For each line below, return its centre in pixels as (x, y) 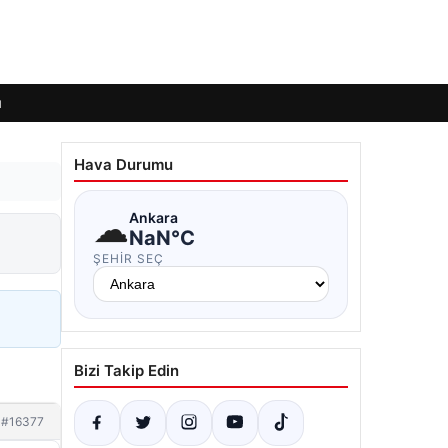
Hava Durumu (123, 164)
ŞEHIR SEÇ (128, 258)
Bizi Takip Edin (126, 370)
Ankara (153, 217)
